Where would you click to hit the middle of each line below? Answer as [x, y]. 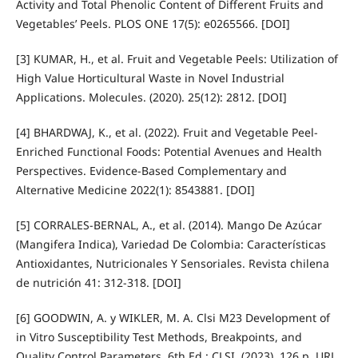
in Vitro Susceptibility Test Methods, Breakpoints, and [159, 337]
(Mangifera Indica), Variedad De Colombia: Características [171, 245]
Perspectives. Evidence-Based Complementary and [151, 171]
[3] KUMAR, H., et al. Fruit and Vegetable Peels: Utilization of [177, 59]
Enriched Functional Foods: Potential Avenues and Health [169, 152]
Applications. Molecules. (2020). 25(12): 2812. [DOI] [151, 97]
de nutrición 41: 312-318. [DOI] [98, 283]
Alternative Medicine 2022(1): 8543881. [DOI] [135, 190]
